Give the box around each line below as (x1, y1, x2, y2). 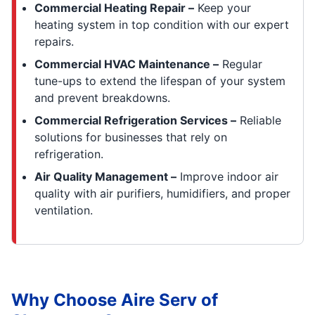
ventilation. (34, 202, 93, 217)
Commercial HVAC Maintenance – (34, 56, 219, 71)
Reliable (236, 112, 281, 127)
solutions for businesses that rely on (34, 129, 227, 144)
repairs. (34, 34, 74, 49)
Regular (219, 56, 262, 71)
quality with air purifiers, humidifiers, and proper (34, 186, 290, 200)
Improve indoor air (176, 169, 278, 184)
